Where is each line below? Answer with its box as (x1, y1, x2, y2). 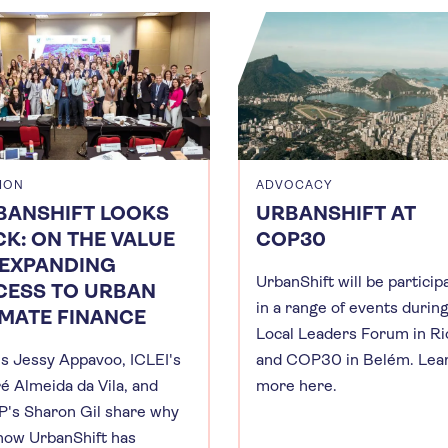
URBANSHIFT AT (256, 201, 416, 225)
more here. (256, 375, 337, 395)
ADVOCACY (256, 177, 333, 192)
